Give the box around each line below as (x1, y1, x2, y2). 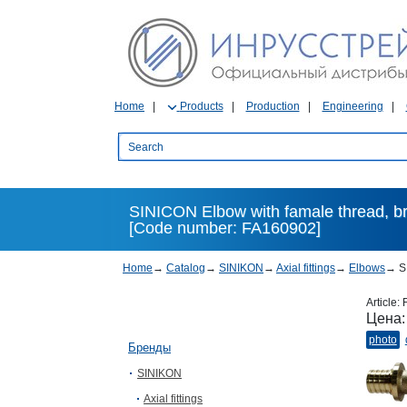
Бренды (128, 341, 171, 354)
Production (245, 100, 300, 113)
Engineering (322, 100, 383, 113)
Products (179, 100, 223, 113)
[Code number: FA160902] (128, 218, 321, 237)
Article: (365, 296, 402, 309)
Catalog (166, 262, 205, 274)
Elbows (349, 262, 385, 274)
